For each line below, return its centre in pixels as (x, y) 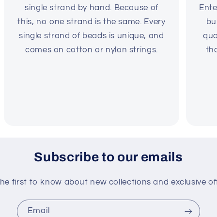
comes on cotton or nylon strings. (92, 50)
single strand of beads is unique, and (92, 36)
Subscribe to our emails (108, 157)
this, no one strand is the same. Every (92, 22)
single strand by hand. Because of (92, 8)
